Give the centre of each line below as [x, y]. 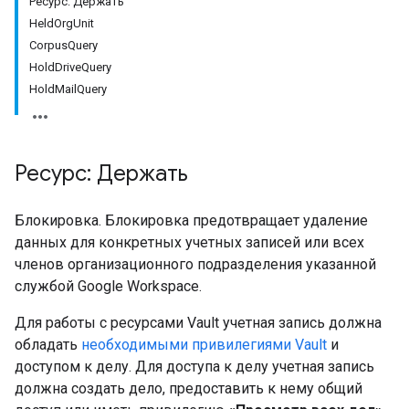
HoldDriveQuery [70, 67]
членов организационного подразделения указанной [195, 264]
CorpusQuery [63, 45]
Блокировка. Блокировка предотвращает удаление [191, 220]
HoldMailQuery [68, 89]
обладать [48, 345]
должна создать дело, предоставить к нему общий [189, 388]
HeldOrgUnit [62, 23]
